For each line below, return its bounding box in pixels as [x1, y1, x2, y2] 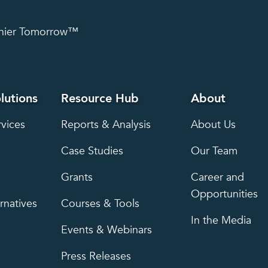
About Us [191, 117, 236, 132]
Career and [191, 169, 245, 185]
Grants [60, 169, 93, 185]
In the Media [191, 212, 252, 228]
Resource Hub [60, 90, 139, 106]
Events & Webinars [60, 222, 152, 237]
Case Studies [60, 143, 123, 159]
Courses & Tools [60, 196, 139, 211]
